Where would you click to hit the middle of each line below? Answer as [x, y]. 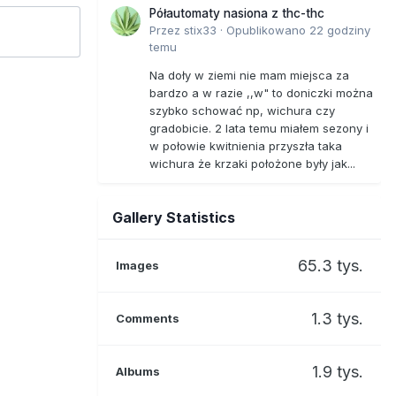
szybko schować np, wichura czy [242, 110]
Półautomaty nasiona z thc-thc [237, 13]
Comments [148, 318]
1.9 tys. [338, 371]
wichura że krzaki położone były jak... [252, 163]
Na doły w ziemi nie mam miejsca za [249, 75]
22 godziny [340, 30]
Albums [138, 371]
